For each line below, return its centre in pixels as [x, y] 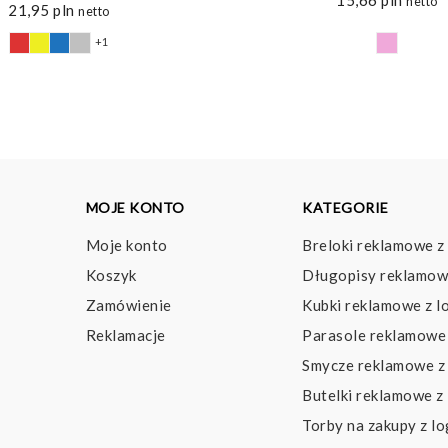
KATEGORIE [345, 207]
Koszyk [111, 274]
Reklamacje [125, 334]
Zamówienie [128, 304]
